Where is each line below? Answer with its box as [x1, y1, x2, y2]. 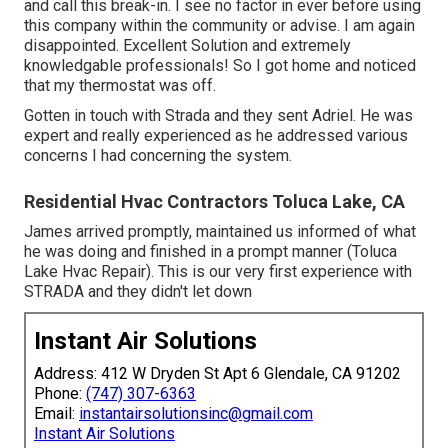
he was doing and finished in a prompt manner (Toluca [24, 241, 397, 261]
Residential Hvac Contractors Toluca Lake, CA [24, 190, 405, 212]
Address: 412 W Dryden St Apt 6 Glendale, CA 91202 [34, 363, 401, 383]
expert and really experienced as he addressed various [24, 125, 408, 145]
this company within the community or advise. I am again [24, 15, 415, 35]
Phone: [34, 383, 86, 403]
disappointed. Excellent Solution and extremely [24, 35, 351, 55]
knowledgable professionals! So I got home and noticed [24, 55, 416, 75]
